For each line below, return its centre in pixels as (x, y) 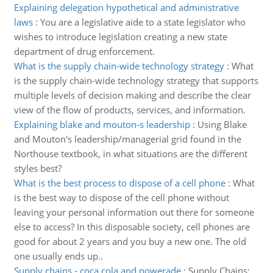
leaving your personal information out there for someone (134, 212)
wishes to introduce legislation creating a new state (120, 37)
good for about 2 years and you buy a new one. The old (130, 241)
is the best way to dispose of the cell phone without (121, 197)
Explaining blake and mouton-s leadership (102, 124)
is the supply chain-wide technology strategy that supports (136, 80)
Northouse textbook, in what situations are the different (130, 154)
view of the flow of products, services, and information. (129, 110)
